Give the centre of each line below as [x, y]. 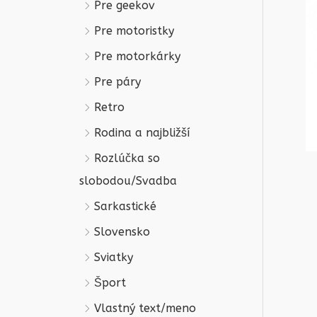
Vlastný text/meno [145, 308]
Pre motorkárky [137, 56]
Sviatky [114, 257]
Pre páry [117, 81]
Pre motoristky [134, 30]
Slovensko [122, 231]
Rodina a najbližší [142, 132]
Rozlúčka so [127, 158]
